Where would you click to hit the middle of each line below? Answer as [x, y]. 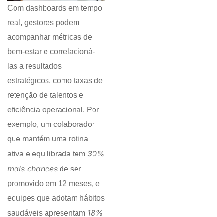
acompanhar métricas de [50, 37]
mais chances [32, 168]
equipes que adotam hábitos [56, 198]
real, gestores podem [43, 22]
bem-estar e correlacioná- [51, 51]
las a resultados [34, 66]
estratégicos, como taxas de [55, 80]
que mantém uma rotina [48, 139]
